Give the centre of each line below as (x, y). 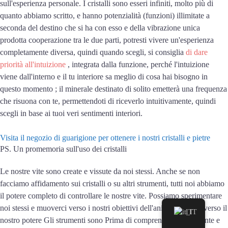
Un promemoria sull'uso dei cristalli (70, 149)
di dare (197, 52)
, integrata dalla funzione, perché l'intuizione (137, 65)
